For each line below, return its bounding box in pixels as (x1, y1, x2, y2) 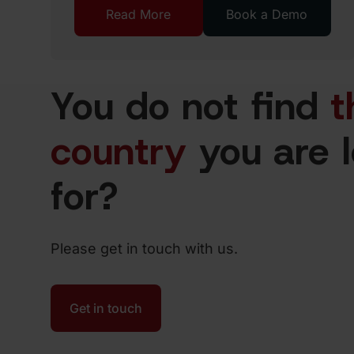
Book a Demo (226, 6, 308, 22)
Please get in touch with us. (51, 240, 238, 257)
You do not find (51, 83, 330, 129)
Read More (106, 6, 171, 22)
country (51, 128, 186, 174)
